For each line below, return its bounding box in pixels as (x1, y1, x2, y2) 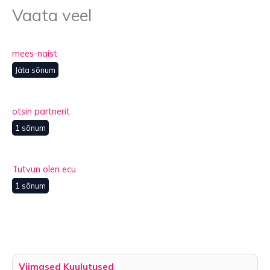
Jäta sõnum (15, 64, 55, 75)
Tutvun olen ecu (12, 163, 76, 175)
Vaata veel (12, 5, 92, 26)
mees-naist (12, 47, 57, 59)
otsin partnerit (12, 105, 70, 117)
